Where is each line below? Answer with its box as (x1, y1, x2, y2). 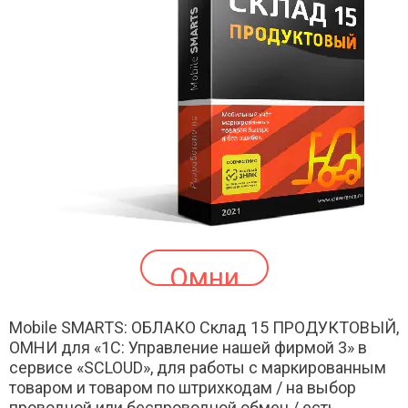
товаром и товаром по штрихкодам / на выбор (9, 378, 356, 397)
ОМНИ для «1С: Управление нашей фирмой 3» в (9, 338, 367, 357)
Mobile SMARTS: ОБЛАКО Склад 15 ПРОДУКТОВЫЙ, (9, 318, 399, 337)
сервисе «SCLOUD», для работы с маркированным (9, 358, 386, 377)
